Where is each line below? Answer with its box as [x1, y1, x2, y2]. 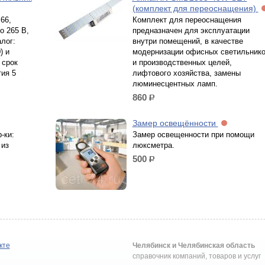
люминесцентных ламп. [132, 79, 218, 88]
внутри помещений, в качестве [132, 37, 243, 46]
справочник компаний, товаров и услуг [132, 252, 261, 260]
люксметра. [132, 141, 174, 150]
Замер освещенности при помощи [132, 130, 254, 139]
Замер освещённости [132, 118, 218, 128]
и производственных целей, [132, 58, 232, 67]
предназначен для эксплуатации [132, 26, 250, 35]
